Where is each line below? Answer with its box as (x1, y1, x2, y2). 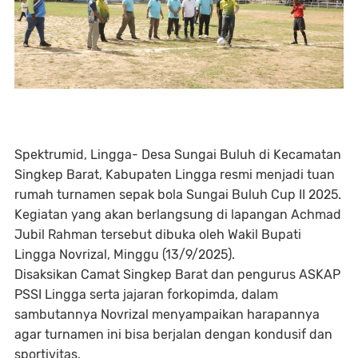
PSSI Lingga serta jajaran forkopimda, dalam (14, 286, 278, 302)
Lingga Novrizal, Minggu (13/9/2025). (14, 246, 235, 262)
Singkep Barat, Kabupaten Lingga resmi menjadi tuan (14, 166, 335, 182)
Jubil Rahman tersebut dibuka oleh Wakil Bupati (14, 226, 301, 242)
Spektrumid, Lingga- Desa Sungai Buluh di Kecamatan (14, 146, 341, 162)
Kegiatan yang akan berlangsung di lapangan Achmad (14, 206, 341, 222)
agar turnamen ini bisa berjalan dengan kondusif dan (14, 326, 332, 342)
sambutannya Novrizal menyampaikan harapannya (14, 306, 320, 322)
